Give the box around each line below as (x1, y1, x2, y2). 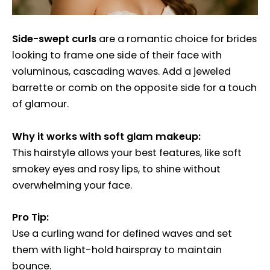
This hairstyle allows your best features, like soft (12, 145, 242, 160)
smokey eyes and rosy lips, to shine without (12, 162, 221, 176)
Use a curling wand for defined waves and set (12, 226, 232, 240)
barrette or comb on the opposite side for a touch (12, 81, 257, 95)
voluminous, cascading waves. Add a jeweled (12, 64, 231, 79)
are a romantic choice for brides (96, 32, 257, 46)
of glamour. (12, 97, 69, 111)
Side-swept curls (12, 32, 96, 46)
